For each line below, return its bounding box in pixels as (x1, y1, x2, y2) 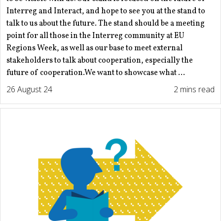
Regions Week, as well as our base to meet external (6, 43, 183, 54)
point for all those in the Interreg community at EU (6, 31, 184, 42)
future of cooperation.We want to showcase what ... (6, 68, 185, 79)
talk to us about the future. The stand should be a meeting (6, 18, 205, 30)
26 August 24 (6, 84, 52, 95)
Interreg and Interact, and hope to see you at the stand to (6, 6, 205, 17)
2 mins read (174, 84, 215, 95)
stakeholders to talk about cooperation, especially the (6, 55, 193, 67)
